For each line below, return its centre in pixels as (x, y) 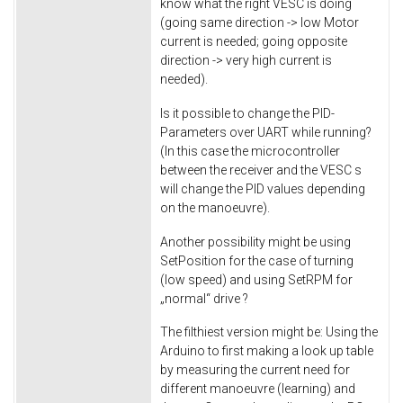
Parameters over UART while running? (266, 132)
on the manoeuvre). (215, 207)
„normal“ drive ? (204, 298)
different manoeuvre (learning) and (258, 389)
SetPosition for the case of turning (257, 260)
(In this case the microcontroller (250, 151)
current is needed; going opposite (254, 41)
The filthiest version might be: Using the (269, 332)
